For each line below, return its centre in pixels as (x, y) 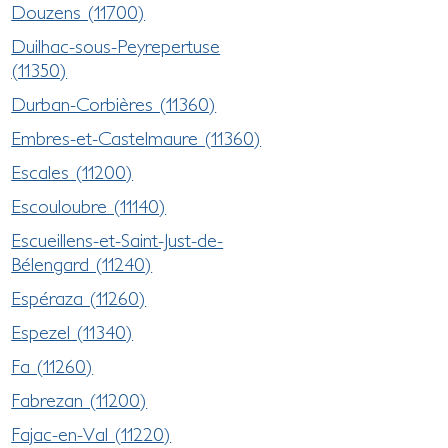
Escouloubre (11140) (89, 205)
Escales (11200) (72, 171)
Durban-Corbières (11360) (114, 103)
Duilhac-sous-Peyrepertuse (116, 45)
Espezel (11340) (72, 331)
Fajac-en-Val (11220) (91, 433)
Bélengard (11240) (82, 263)
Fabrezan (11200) (79, 399)
